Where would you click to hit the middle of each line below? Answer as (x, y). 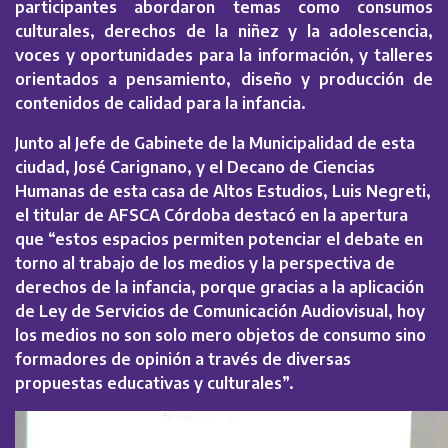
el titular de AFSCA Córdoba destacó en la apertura (211, 215)
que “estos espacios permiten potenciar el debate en (219, 239)
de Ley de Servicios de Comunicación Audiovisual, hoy (220, 311)
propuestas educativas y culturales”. (154, 383)
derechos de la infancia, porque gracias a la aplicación (219, 287)
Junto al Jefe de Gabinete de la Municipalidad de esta (215, 143)
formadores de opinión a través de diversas (183, 359)
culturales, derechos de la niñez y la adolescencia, (224, 31)
